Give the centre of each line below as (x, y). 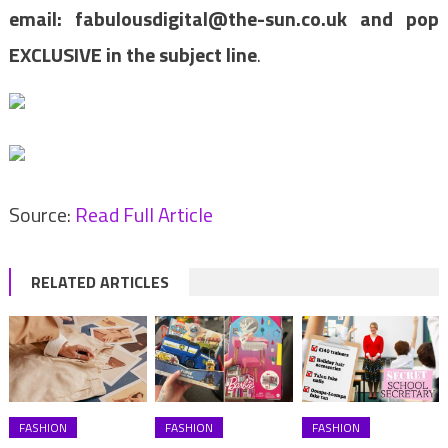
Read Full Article (143, 215)
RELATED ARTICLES (99, 282)
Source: (41, 215)
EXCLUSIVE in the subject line (132, 55)
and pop (393, 19)
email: (41, 19)
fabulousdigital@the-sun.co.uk (210, 19)
